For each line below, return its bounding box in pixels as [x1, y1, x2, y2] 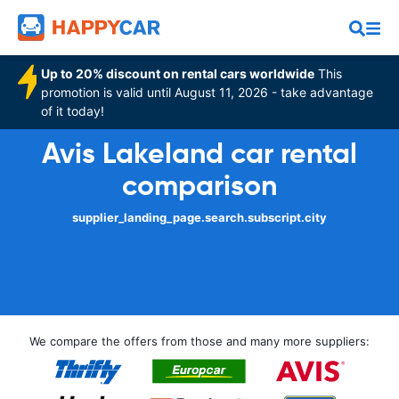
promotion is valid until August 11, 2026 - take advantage [41, 85, 374, 100]
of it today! [41, 103, 105, 118]
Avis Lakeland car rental [42, 135, 357, 171]
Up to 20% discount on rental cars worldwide [41, 66, 315, 81]
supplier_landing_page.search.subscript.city [72, 210, 327, 224]
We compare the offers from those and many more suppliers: [29, 334, 370, 348]
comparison [122, 167, 277, 203]
